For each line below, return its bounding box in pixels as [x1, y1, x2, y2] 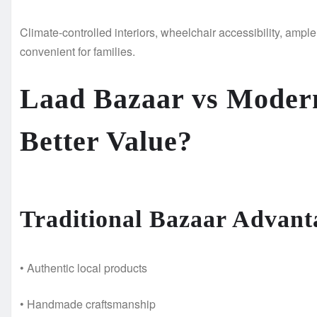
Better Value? [20, 125, 192, 158]
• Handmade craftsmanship [20, 296, 156, 313]
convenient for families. [20, 43, 135, 60]
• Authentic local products [20, 260, 147, 277]
